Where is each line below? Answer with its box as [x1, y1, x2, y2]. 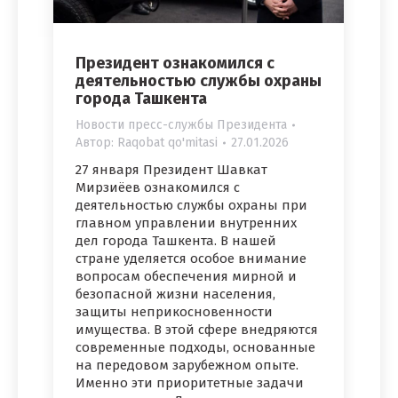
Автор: [76, 135, 117, 151]
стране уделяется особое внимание [76, 251, 306, 267]
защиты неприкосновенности [76, 304, 273, 321]
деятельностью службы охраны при [76, 197, 307, 214]
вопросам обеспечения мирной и [76, 268, 297, 285]
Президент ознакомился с [76, 53, 275, 74]
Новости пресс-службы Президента [76, 117, 287, 133]
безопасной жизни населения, [76, 286, 275, 303]
